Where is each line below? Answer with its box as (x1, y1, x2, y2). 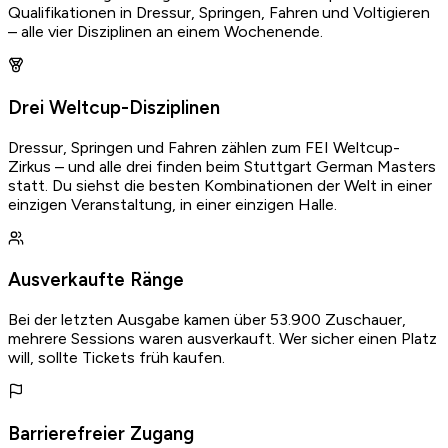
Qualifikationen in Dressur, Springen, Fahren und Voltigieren (8, 3, 430, 23)
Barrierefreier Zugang (8, 421, 194, 445)
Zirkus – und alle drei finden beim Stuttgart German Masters (8, 156, 436, 176)
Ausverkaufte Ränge (8, 268, 184, 292)
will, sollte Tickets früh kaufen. (8, 347, 225, 367)
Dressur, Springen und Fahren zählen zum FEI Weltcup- (8, 137, 400, 157)
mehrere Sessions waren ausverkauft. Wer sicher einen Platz (8, 328, 437, 348)
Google (158, 4, 212, 24)
